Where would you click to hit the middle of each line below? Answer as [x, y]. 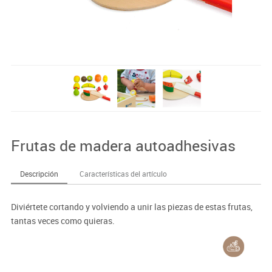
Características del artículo [123, 173]
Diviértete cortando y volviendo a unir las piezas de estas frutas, [131, 206]
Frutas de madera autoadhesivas [123, 145]
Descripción [39, 173]
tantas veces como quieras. [63, 220]
